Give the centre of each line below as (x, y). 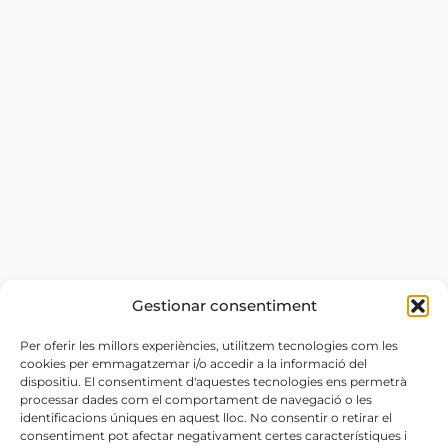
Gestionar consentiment (224, 305)
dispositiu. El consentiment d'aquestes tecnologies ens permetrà (213, 381)
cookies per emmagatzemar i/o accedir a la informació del (193, 363)
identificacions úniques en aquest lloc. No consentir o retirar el (206, 417)
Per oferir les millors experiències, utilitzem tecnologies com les (209, 345)
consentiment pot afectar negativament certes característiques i (213, 435)
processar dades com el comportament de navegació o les (196, 399)
